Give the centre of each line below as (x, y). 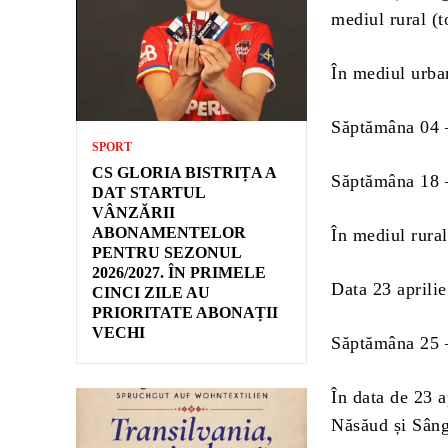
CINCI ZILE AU (151, 293)
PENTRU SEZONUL (167, 253)
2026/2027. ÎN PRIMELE (179, 273)
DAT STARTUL (149, 193)
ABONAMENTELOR (169, 233)
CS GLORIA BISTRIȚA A (184, 173)
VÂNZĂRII (133, 213)
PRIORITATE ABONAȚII (185, 313)
